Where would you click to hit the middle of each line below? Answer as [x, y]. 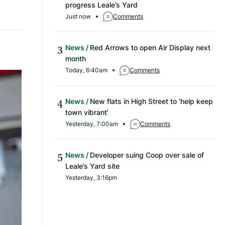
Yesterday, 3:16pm [91, 178]
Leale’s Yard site [92, 166]
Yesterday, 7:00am [92, 124]
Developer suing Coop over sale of [147, 155]
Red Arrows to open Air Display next [150, 48]
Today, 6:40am [86, 70]
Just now [78, 17]
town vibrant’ [87, 113]
